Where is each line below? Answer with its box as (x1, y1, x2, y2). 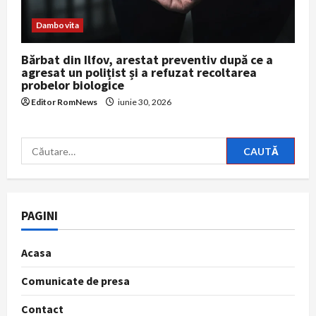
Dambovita (36, 20, 79, 31)
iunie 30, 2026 (116, 97, 171, 108)
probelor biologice (21, 77, 124, 94)
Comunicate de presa (21, 274, 130, 288)
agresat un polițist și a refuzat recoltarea (21, 64, 257, 81)
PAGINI (21, 207, 58, 224)
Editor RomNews (31, 97, 97, 108)
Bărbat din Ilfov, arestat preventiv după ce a (21, 51, 273, 68)
